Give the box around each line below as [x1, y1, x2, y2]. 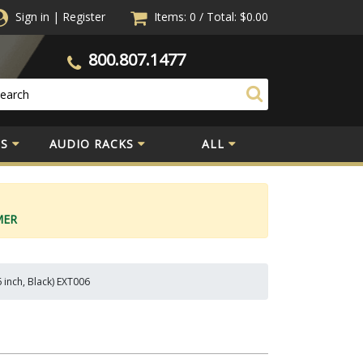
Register [62, 9, 105, 24]
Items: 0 [154, 9, 199, 24]
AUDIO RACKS [49, 135, 134, 152]
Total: [207, 9, 237, 24]
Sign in [15, 9, 49, 24]
